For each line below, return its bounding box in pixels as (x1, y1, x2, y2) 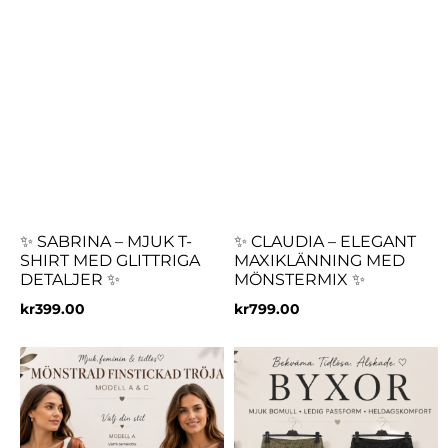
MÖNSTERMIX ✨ (234, 269, 365, 289)
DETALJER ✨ (20, 269, 120, 289)
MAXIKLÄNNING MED (234, 250, 405, 270)
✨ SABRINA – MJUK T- (20, 231, 192, 251)
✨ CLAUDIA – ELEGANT (234, 231, 416, 251)
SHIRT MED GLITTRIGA (20, 250, 200, 270)
